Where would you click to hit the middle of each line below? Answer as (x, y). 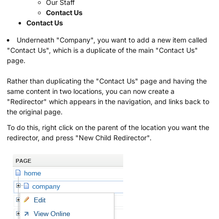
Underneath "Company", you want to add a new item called (112, 40)
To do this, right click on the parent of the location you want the (108, 128)
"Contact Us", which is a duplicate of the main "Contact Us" (102, 50)
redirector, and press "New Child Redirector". (79, 138)
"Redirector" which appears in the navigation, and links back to (108, 102)
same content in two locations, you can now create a (91, 91)
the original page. (35, 112)
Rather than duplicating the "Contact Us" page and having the (107, 81)
